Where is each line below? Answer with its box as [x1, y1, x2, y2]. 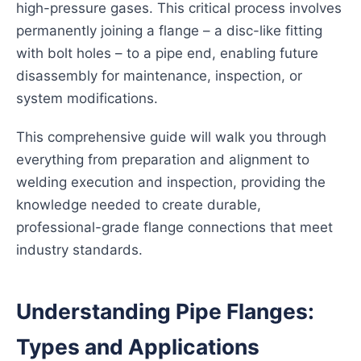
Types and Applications [16, 334, 259, 359]
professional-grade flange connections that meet [16, 219, 333, 235]
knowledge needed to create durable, [16, 197, 261, 213]
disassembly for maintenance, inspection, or [16, 68, 302, 84]
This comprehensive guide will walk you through [16, 129, 326, 145]
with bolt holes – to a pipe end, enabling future [16, 45, 318, 61]
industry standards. [16, 242, 143, 258]
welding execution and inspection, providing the [16, 174, 326, 190]
